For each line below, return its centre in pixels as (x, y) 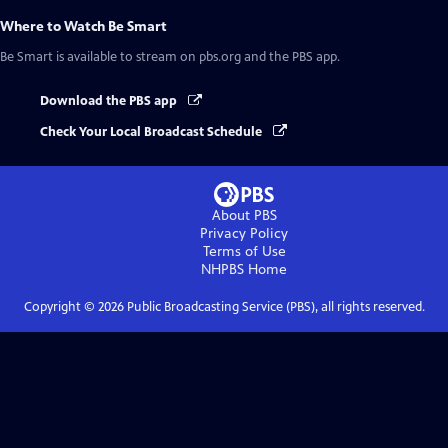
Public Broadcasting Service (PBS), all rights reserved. (274, 306)
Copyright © (60, 306)
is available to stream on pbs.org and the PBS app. (196, 57)
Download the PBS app (110, 101)
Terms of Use (244, 251)
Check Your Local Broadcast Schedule (152, 131)
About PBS (244, 215)
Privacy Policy (244, 233)
